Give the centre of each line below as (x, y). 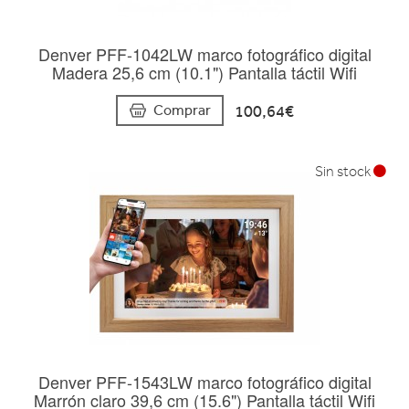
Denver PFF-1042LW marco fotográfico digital (204, 53)
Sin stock (344, 172)
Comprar (182, 110)
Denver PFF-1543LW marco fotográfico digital (204, 382)
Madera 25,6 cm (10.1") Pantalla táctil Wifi (204, 72)
